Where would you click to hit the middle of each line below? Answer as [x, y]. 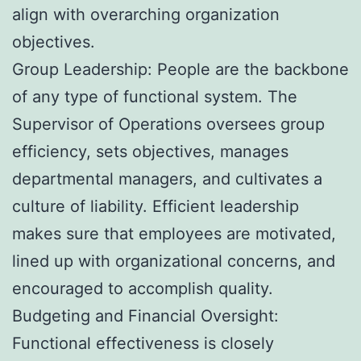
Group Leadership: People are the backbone [180, 69]
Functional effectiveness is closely [143, 343]
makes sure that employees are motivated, [174, 233]
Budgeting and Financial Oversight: [145, 315]
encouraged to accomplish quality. [143, 288]
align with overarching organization [146, 14]
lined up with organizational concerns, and [174, 261]
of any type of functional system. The [155, 96]
